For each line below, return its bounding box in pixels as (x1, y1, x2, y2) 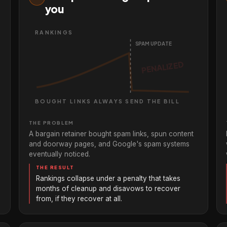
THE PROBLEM (28, 119, 74, 126)
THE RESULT (35, 164, 74, 170)
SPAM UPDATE (135, 41, 172, 47)
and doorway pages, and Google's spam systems (28, 139, 190, 148)
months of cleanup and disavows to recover (35, 184, 180, 193)
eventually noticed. (28, 149, 90, 158)
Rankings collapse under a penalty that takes (35, 174, 180, 182)
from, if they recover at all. (35, 194, 122, 203)
